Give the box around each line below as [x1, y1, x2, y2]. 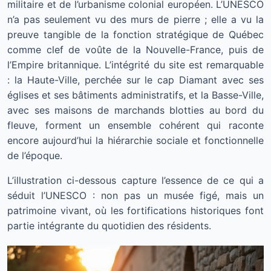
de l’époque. [7, 149, 62, 162]
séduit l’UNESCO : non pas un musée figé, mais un [7, 189, 264, 201]
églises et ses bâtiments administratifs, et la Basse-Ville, [7, 89, 264, 101]
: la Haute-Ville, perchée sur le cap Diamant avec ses [7, 74, 264, 86]
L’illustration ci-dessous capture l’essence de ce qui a [7, 174, 264, 186]
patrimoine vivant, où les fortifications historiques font [7, 204, 264, 217]
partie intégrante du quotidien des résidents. [7, 220, 211, 232]
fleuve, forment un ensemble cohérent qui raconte [7, 119, 264, 131]
